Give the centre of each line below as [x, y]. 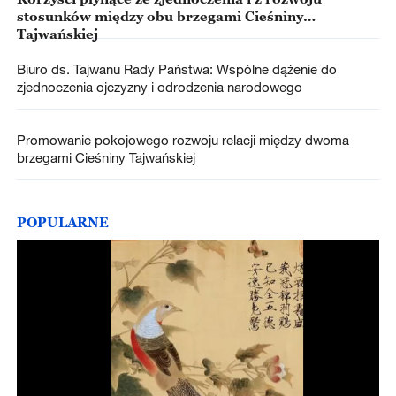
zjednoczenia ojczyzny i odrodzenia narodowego [159, 87]
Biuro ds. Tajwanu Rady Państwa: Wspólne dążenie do [176, 69]
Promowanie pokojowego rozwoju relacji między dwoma [183, 140]
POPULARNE [62, 222]
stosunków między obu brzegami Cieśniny [160, 15]
